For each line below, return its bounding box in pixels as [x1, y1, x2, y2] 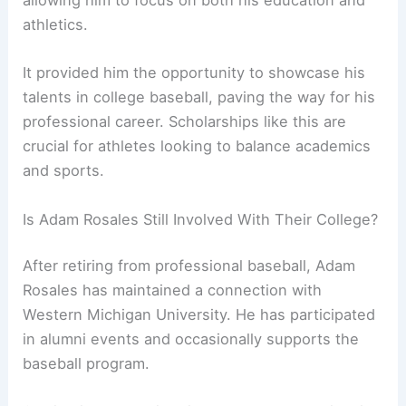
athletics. [23, 15, 89, 34]
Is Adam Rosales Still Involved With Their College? [23, 209, 379, 228]
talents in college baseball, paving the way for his [23, 88, 376, 107]
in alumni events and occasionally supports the [23, 330, 360, 349]
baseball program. [23, 354, 150, 373]
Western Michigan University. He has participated [23, 305, 376, 324]
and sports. [23, 161, 105, 180]
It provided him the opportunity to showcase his [23, 63, 366, 82]
